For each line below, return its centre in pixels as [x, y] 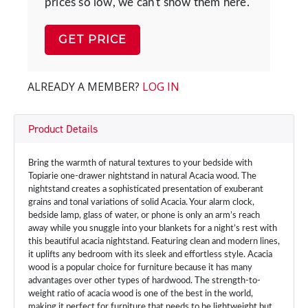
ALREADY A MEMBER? [85, 87]
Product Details [63, 129]
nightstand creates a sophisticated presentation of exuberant [146, 189]
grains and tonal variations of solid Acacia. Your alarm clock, [141, 202]
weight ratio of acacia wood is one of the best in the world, [141, 294]
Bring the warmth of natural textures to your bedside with [140, 163]
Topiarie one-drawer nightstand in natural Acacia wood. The [142, 176]
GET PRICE [92, 40]
